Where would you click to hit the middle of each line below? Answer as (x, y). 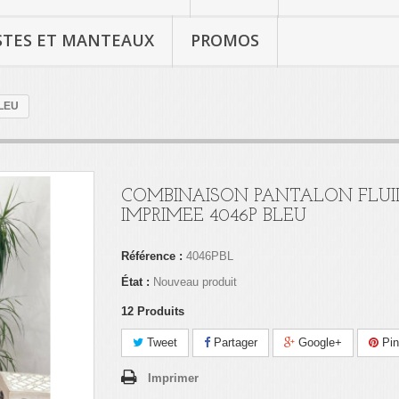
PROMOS (225, 40)
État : (135, 282)
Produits (160, 311)
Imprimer (173, 378)
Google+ (318, 342)
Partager (233, 342)
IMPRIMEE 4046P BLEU (213, 216)
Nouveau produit (195, 282)
